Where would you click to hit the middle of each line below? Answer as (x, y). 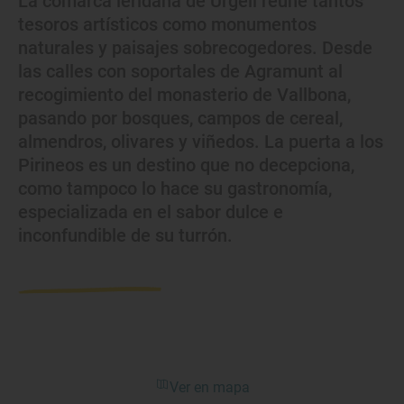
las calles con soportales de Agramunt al (180, 71)
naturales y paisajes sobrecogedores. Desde (195, 47)
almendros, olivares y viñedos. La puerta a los (201, 141)
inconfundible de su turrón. (125, 235)
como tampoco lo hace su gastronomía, (175, 188)
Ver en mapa (209, 387)
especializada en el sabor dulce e (151, 211)
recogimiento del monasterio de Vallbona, (184, 94)
